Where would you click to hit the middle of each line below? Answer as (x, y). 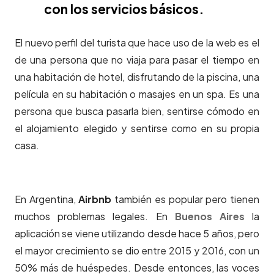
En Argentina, (47, 199)
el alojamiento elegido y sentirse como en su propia (137, 128)
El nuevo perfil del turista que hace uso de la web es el (137, 43)
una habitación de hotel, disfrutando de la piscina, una (137, 77)
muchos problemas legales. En (95, 217)
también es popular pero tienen (186, 199)
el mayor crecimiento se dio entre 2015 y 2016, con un (137, 251)
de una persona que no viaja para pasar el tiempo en (137, 60)
